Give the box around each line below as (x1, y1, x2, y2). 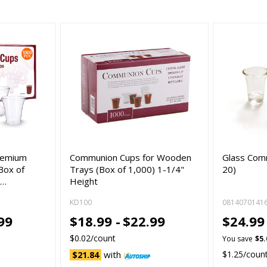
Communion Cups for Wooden (70, 151, 192, 163)
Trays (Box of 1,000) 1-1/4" (70, 163, 185, 175)
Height (70, 175, 98, 187)
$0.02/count (70, 232, 116, 244)
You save (222, 234, 253, 244)
